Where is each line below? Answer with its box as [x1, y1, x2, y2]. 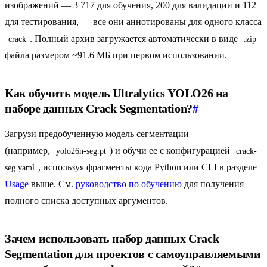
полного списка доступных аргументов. [5, 195, 168, 206]
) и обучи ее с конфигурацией [110, 145, 232, 156]
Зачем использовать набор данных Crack [5, 232, 219, 246]
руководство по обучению [76, 179, 182, 190]
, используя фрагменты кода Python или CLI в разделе [38, 162, 257, 173]
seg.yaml [5, 163, 35, 173]
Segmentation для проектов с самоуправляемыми [5, 247, 261, 261]
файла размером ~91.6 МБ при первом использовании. [5, 50, 227, 61]
